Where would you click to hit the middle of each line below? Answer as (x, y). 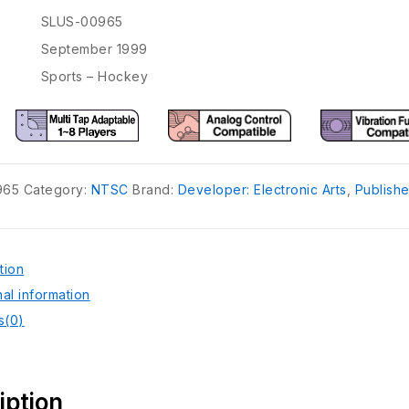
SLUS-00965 (82, 22)
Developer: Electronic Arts (262, 190)
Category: (57, 190)
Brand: (155, 190)
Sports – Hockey (94, 77)
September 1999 (94, 49)
